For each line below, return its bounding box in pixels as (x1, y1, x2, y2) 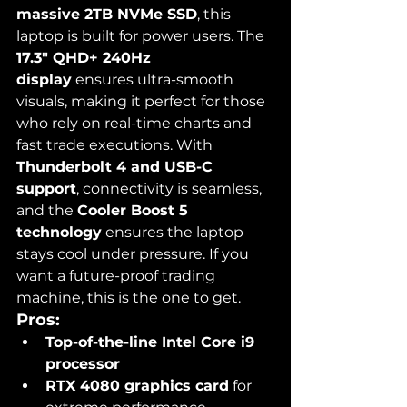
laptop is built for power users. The (16, 27, 268, 45)
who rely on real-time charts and (16, 114, 255, 133)
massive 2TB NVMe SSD (16, 5, 197, 24)
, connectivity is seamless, (76, 180, 265, 198)
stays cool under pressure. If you (16, 245, 253, 263)
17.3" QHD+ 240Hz (16, 49, 155, 67)
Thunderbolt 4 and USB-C (16, 158, 217, 176)
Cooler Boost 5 (77, 202, 193, 220)
